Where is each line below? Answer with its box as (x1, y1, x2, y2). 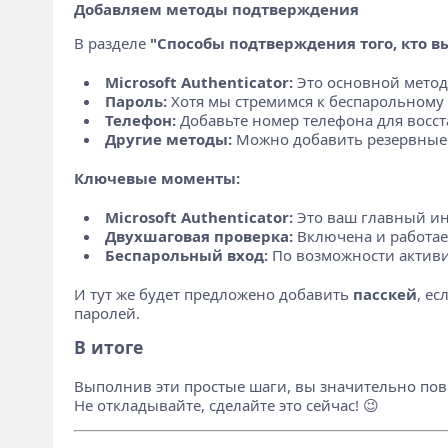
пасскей (352, 284, 417, 304)
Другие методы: (104, 129, 232, 149)
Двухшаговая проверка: (104, 226, 293, 246)
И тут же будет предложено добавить (73, 284, 353, 304)
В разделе (73, 33, 150, 53)
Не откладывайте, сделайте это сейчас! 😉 (73, 395, 379, 415)
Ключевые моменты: (73, 168, 240, 188)
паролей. (73, 303, 140, 323)
